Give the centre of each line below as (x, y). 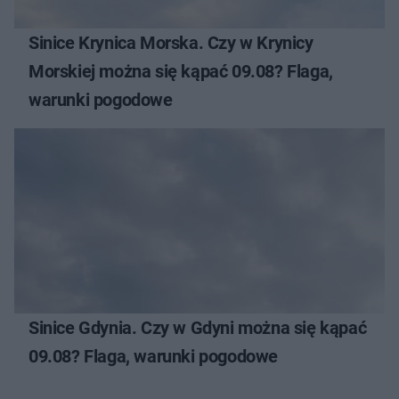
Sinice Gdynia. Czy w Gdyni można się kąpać (198, 327)
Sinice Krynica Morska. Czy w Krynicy (171, 42)
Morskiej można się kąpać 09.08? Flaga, (181, 71)
